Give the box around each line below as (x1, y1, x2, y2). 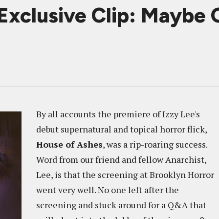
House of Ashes (36, 138, 103, 150)
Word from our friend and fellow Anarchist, (36, 153, 206, 165)
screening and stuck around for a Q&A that (36, 199, 206, 211)
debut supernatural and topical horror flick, (36, 123, 207, 135)
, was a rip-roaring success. (103, 138, 207, 150)
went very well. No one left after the (36, 184, 179, 196)
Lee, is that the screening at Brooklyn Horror (36, 169, 214, 180)
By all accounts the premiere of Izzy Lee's (36, 108, 200, 120)
